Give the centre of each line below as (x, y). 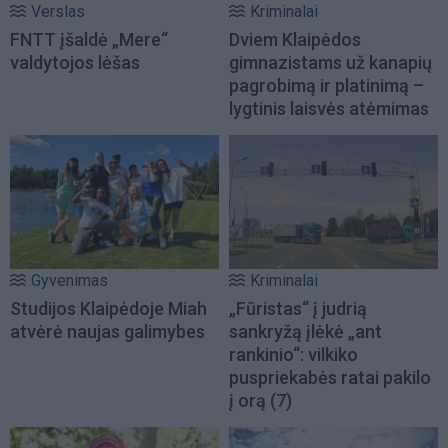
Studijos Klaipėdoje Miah (108, 309)
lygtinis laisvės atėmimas (329, 108)
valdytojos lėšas (75, 62)
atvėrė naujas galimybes (107, 332)
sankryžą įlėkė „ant (305, 332)
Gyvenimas (69, 281)
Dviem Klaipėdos (295, 39)
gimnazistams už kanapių (330, 62)
